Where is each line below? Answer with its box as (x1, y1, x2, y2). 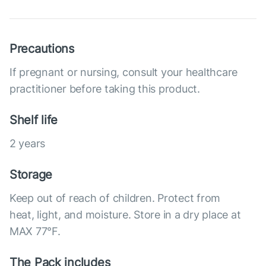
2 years (9, 137, 46, 150)
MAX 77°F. (9, 225, 61, 238)
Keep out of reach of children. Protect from (9, 192, 221, 205)
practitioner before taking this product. (9, 83, 200, 96)
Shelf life (9, 113, 58, 128)
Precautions (9, 42, 74, 56)
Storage (9, 167, 53, 182)
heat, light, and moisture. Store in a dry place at (9, 208, 241, 221)
